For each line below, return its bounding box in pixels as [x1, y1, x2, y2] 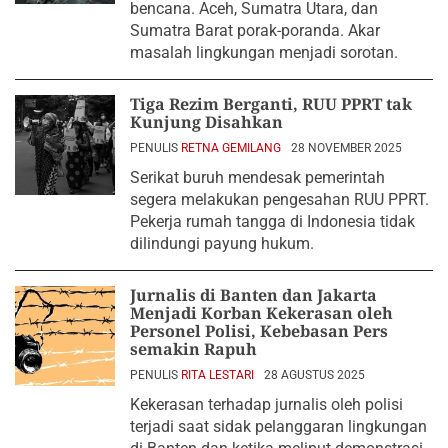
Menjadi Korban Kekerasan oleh [130, 301, 393, 324]
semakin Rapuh [130, 337, 257, 360]
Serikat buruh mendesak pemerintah [130, 167, 385, 187]
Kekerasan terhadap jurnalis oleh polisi [130, 394, 403, 414]
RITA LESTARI [181, 367, 254, 382]
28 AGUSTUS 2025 [264, 367, 365, 382]
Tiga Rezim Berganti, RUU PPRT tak [130, 92, 412, 115]
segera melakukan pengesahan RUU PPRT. [130, 189, 429, 209]
